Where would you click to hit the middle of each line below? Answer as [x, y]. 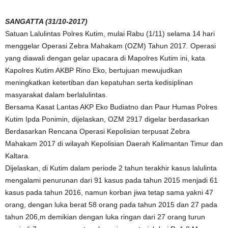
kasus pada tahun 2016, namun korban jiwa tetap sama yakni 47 [109, 192]
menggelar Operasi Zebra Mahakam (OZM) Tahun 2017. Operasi [110, 46]
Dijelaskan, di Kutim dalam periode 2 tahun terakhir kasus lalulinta [111, 168]
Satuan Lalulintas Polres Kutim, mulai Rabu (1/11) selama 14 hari [110, 34]
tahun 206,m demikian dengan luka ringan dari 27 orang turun [105, 217]
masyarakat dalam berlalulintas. [56, 95]
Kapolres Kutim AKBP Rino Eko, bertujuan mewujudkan [94, 70]
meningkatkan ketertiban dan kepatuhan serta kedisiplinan [99, 82]
